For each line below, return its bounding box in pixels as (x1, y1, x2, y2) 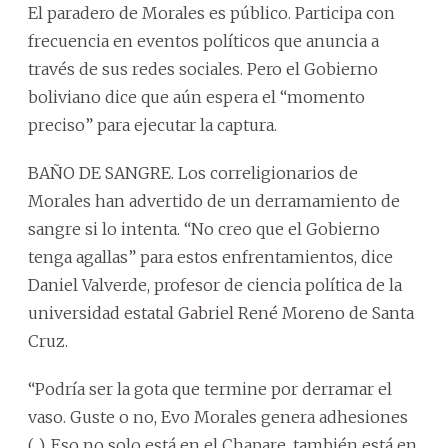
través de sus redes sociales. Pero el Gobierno (28, 58, 378, 79)
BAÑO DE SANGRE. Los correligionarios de (28, 162, 358, 183)
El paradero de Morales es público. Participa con (28, 2, 395, 23)
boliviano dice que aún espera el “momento (28, 86, 365, 107)
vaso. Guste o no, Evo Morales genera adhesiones (28, 406, 408, 427)
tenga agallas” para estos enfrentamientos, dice (28, 246, 393, 267)
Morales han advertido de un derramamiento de (28, 190, 400, 211)
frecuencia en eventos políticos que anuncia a (28, 30, 379, 51)
